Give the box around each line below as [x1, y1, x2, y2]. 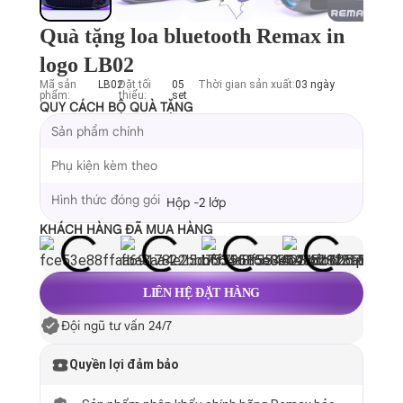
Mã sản [40, 78, 76, 91]
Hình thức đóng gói [51, 192, 160, 208]
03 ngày [294, 78, 335, 91]
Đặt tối [118, 78, 151, 91]
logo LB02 [40, 53, 134, 76]
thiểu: [118, 89, 147, 102]
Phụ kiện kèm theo [51, 157, 157, 174]
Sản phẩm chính [51, 123, 144, 139]
